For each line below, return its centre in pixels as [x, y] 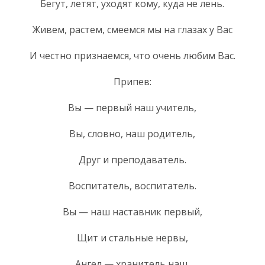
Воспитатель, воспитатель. [132, 185]
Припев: [132, 81]
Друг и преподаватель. [132, 159]
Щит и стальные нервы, [132, 237]
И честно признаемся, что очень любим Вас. [132, 55]
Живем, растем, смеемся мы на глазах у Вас [132, 29]
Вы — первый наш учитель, [132, 107]
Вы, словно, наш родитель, [132, 133]
